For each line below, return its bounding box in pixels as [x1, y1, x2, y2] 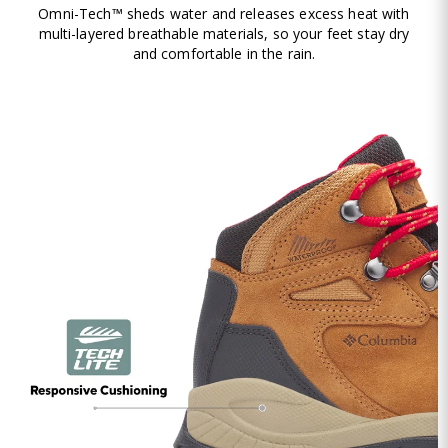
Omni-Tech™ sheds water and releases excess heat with [38, 4, 410, 24]
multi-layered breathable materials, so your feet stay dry [38, 24, 410, 44]
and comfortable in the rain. [132, 44, 316, 64]
